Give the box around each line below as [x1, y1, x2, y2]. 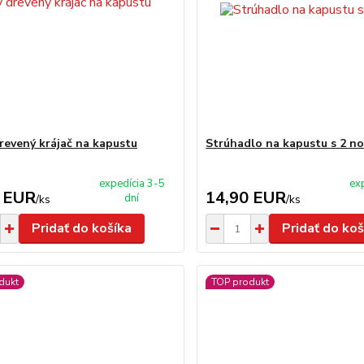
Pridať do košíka [31, 219, 132, 237]
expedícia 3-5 [98, 176, 165, 191]
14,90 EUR [206, 187, 287, 209]
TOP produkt [211, 275, 270, 288]
